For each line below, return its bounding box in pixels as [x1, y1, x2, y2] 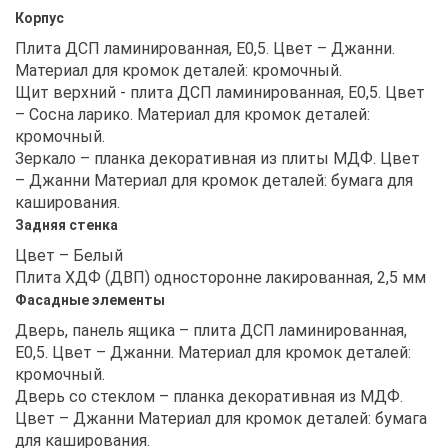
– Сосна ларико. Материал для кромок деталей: [15, 104, 370, 124]
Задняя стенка [15, 216, 118, 233]
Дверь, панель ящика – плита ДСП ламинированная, [15, 320, 407, 340]
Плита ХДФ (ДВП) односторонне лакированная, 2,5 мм [15, 267, 426, 287]
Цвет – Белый [15, 245, 123, 265]
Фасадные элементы [15, 291, 165, 308]
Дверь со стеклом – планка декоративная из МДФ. [15, 386, 403, 406]
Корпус [15, 9, 64, 26]
